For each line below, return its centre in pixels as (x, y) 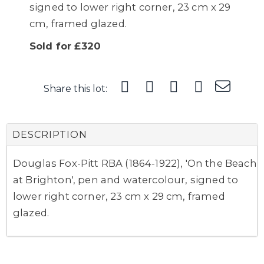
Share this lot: (75, 88)
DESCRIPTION (50, 134)
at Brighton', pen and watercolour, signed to (126, 179)
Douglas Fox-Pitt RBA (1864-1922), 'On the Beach (135, 163)
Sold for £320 (65, 46)
